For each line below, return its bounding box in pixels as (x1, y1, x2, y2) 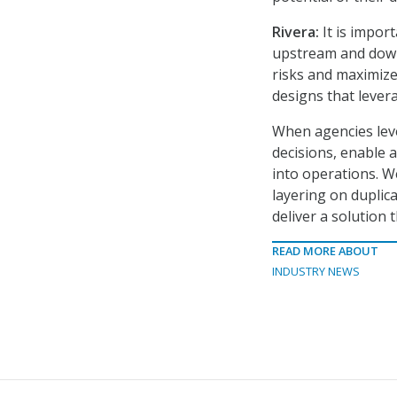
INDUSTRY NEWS (272, 263, 360, 280)
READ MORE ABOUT (272, 243, 378, 260)
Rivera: (272, 22, 323, 43)
